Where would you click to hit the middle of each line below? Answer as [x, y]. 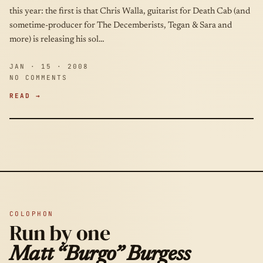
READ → [25, 96]
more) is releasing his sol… [57, 40]
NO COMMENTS [38, 77]
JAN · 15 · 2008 [49, 66]
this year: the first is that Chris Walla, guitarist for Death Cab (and [130, 11]
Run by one [60, 233]
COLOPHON [32, 214]
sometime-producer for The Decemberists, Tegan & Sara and [121, 26]
